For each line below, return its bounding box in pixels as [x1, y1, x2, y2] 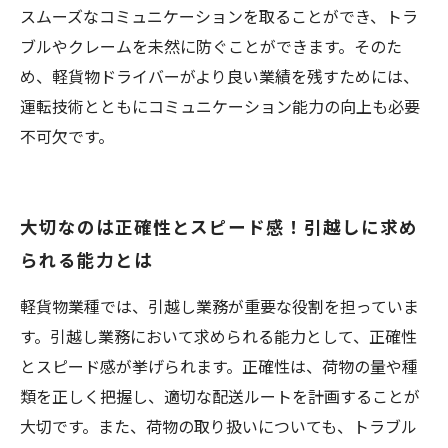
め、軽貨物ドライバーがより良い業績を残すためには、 [20, 64, 419, 88]
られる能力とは [20, 246, 153, 272]
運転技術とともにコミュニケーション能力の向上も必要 [20, 94, 420, 118]
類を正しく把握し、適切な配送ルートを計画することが [20, 384, 420, 408]
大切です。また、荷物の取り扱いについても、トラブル [20, 414, 417, 438]
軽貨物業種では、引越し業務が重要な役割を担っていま [20, 294, 419, 318]
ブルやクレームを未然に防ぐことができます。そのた [20, 34, 402, 58]
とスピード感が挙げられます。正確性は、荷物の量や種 [20, 354, 418, 378]
